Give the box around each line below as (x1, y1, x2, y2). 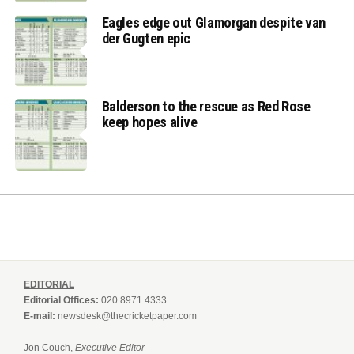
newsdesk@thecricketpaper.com (58, 311, 197, 322)
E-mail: (24, 311, 55, 322)
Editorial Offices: (24, 295, 99, 307)
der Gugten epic (101, 29, 191, 47)
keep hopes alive (101, 114, 198, 131)
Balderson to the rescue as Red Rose (101, 98, 311, 115)
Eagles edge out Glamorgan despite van (101, 13, 326, 31)
